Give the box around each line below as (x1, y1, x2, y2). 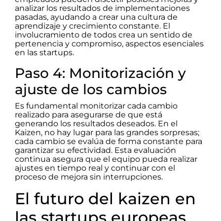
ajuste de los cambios (15, 81, 167, 98)
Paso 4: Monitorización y (15, 65, 186, 82)
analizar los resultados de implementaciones (15, 3, 190, 13)
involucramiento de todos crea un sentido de (15, 30, 192, 40)
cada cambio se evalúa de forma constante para (15, 137, 202, 147)
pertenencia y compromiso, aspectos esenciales (15, 39, 204, 49)
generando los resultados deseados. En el (15, 119, 178, 129)
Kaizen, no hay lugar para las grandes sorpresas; (15, 128, 199, 138)
